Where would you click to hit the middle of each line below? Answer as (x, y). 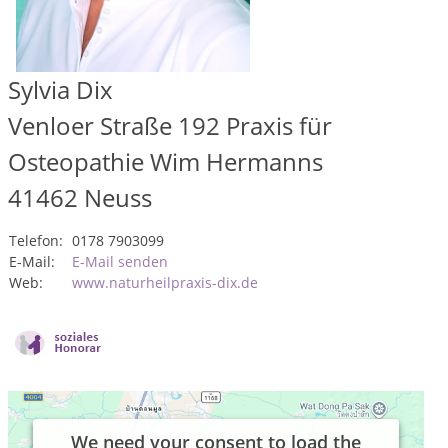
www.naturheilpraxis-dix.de (165, 282)
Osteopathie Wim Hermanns (165, 161)
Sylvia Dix (60, 89)
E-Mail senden (120, 261)
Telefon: (36, 240)
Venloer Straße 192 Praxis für (170, 125)
